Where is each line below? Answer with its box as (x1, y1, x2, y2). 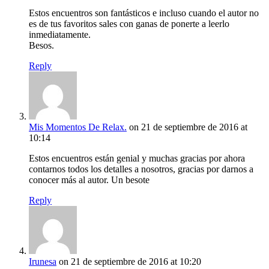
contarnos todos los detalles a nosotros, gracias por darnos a (29, 164, 253, 175)
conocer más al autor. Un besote (29, 175, 150, 186)
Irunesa (29, 256, 56, 267)
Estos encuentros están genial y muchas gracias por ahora (29, 153, 245, 164)
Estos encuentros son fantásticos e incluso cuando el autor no (29, 8, 259, 19)
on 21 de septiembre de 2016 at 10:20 (59, 256, 201, 267)
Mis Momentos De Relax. (29, 122, 127, 133)
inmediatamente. (29, 29, 91, 40)
